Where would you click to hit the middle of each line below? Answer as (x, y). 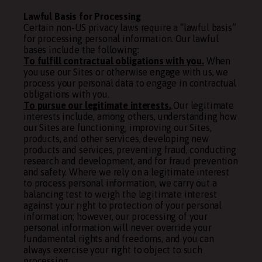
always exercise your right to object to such (113, 250)
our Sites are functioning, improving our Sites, (118, 127)
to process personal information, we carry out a (120, 183)
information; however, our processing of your (116, 216)
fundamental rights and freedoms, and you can (119, 239)
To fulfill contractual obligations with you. (114, 61)
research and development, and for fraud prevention (131, 161)
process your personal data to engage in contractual (130, 83)
